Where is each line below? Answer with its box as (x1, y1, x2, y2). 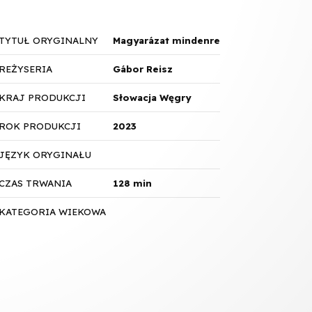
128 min (112, 178, 152, 189)
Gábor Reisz (112, 63, 173, 75)
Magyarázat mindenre (112, 35, 220, 47)
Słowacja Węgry (112, 92, 191, 104)
